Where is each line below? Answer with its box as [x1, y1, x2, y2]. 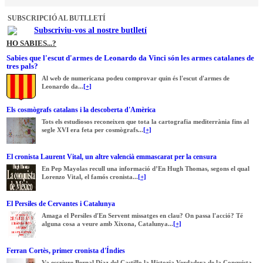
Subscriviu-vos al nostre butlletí [34, 25, 147, 35]
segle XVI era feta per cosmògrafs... [42, 126, 143, 133]
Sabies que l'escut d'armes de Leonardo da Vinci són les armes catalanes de [6, 53, 254, 62]
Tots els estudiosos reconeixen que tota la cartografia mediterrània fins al [42, 117, 249, 125]
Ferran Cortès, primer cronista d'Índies [6, 246, 125, 255]
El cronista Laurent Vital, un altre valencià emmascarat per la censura [6, 152, 217, 161]
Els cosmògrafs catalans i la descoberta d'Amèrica [6, 105, 156, 114]
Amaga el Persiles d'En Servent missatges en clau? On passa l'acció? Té [42, 211, 243, 219]
